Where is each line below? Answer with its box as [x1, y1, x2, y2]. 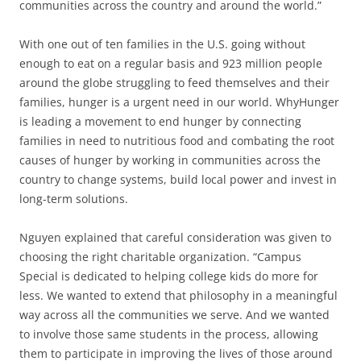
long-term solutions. [19, 190, 128, 206]
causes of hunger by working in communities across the [19, 151, 321, 168]
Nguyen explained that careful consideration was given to [19, 229, 331, 245]
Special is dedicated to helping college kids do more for [19, 268, 318, 284]
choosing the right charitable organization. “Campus [19, 248, 301, 264]
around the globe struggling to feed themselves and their [19, 74, 330, 90]
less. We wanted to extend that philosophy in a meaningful [19, 287, 338, 303]
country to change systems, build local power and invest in [19, 171, 337, 187]
